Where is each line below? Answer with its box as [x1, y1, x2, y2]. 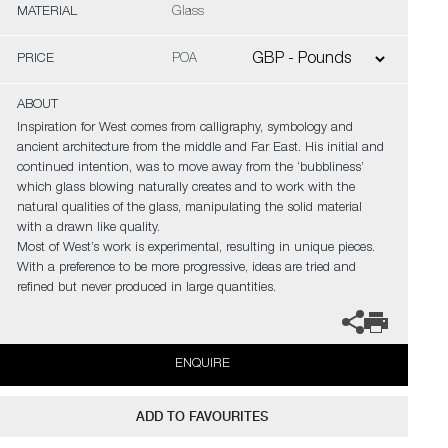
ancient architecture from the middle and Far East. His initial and [16, 142, 384, 155]
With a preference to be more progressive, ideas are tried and [16, 262, 356, 275]
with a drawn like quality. [16, 222, 160, 235]
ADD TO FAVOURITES [136, 409, 269, 424]
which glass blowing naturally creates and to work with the [16, 182, 355, 195]
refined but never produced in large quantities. [16, 282, 276, 295]
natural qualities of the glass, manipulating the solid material [16, 202, 362, 215]
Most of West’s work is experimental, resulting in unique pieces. [16, 242, 375, 255]
